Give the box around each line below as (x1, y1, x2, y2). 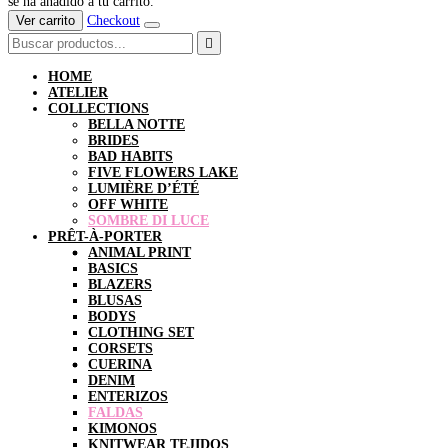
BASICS (88, 260, 138, 276)
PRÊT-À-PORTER (48, 228, 162, 244)
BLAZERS (88, 276, 152, 292)
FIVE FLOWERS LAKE (88, 164, 238, 180)
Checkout (87, 12, 140, 28)
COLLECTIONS (48, 100, 149, 116)
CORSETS (88, 340, 153, 356)
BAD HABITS (88, 148, 173, 164)
